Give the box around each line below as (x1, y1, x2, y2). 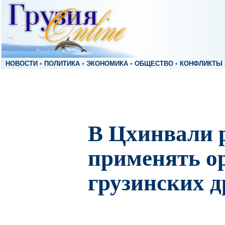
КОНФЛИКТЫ (180, 60, 222, 67)
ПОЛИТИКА (44, 60, 80, 67)
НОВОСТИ (6, 60, 38, 67)
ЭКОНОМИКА (86, 60, 128, 67)
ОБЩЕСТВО (135, 60, 173, 67)
